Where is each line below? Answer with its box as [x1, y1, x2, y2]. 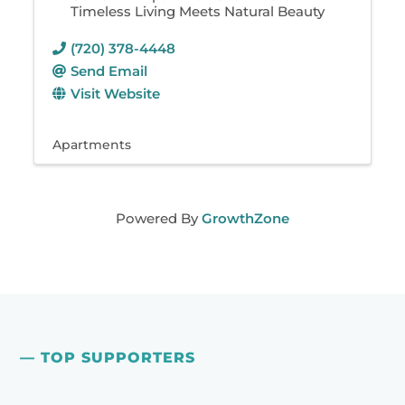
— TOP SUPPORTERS [20, 348, 196, 366]
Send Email [71, 61, 148, 80]
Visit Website [71, 84, 161, 102]
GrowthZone [202, 209, 289, 227]
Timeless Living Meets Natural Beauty [71, 2, 325, 20]
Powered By [116, 209, 202, 227]
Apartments [52, 137, 132, 152]
